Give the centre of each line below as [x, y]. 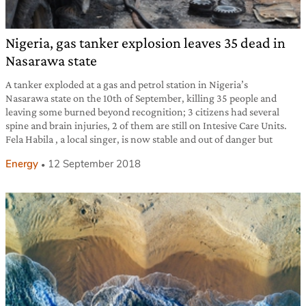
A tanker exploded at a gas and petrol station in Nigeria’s [127, 85]
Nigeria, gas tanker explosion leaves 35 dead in [145, 43]
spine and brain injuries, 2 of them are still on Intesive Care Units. [146, 126]
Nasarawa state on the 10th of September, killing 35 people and [141, 98]
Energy [22, 164]
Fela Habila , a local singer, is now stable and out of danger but [139, 139]
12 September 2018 [94, 164]
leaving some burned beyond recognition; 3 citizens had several [142, 112]
